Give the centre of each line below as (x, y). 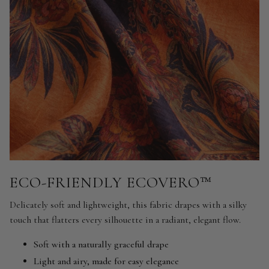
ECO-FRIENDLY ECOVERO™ (111, 183)
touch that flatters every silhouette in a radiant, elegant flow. (125, 219)
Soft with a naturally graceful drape (101, 244)
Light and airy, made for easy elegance (106, 261)
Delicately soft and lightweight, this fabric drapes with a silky (128, 204)
